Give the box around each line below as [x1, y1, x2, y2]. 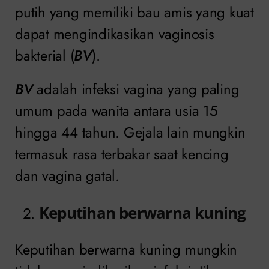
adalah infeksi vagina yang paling [32, 78, 240, 100]
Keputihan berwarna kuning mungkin [15, 238, 238, 260]
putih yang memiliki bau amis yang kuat [15, 1, 254, 23]
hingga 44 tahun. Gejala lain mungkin [15, 121, 246, 143]
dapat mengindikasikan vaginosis [15, 23, 214, 44]
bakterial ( [15, 44, 74, 66]
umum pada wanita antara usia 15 [15, 100, 218, 121]
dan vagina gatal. [15, 165, 119, 186]
